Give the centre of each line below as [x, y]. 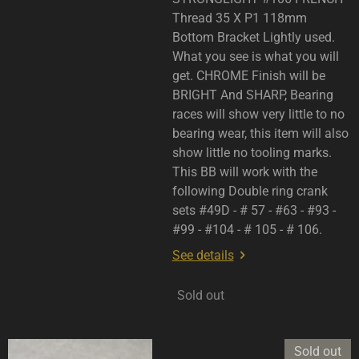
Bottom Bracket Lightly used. [253, 38]
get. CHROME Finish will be [248, 76]
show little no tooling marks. [252, 153]
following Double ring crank [250, 192]
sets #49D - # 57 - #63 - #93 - [254, 211]
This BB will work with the [244, 172]
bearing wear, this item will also [260, 134]
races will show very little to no [258, 115]
